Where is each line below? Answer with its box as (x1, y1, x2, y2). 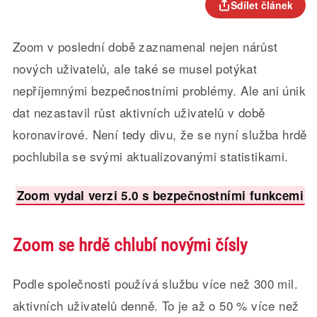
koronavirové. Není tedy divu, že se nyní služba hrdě (12, 125, 307, 143)
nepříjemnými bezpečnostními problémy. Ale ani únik (12, 81, 306, 99)
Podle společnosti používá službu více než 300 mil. (12, 275, 298, 292)
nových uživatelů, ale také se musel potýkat (12, 59, 258, 77)
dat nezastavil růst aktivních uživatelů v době (12, 103, 265, 121)
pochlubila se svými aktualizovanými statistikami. (12, 147, 289, 165)
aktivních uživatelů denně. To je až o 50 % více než (12, 296, 299, 314)
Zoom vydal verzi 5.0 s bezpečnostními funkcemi (16, 187, 304, 204)
